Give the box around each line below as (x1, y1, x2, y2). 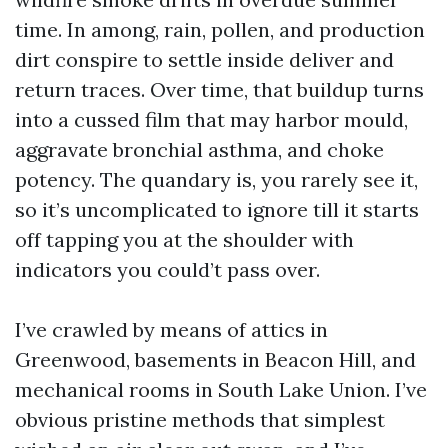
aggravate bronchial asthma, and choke (15, 137, 384, 162)
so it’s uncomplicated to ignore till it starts (15, 197, 419, 222)
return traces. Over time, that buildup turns (15, 77, 424, 102)
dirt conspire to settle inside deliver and (15, 47, 394, 72)
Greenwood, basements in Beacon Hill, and (15, 347, 416, 372)
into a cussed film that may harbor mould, (15, 107, 408, 132)
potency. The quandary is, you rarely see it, (15, 167, 418, 192)
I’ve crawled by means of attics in (15, 317, 328, 342)
